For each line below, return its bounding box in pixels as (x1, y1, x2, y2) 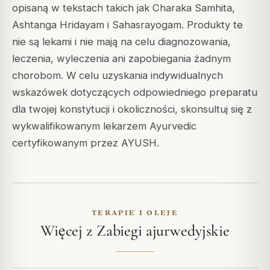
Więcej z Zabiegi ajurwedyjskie (40, 221, 230, 240)
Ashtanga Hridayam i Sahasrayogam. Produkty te (12, 19, 243, 31)
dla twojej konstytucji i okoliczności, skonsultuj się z (12, 103, 252, 116)
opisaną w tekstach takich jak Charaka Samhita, (12, 2, 235, 14)
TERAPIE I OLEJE (92, 209, 178, 217)
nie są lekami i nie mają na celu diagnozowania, (12, 36, 231, 48)
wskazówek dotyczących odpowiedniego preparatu (12, 86, 257, 99)
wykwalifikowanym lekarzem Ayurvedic (12, 120, 196, 133)
